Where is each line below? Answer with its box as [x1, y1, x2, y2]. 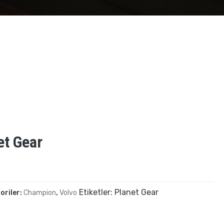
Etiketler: [79, 187, 115, 197]
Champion [23, 188, 56, 197]
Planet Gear [114, 187, 159, 197]
